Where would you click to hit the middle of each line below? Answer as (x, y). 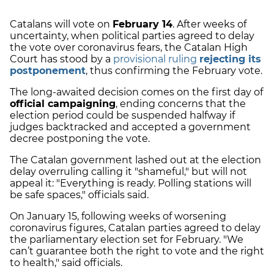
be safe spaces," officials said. (79, 195)
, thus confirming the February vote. (174, 71)
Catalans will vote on (61, 24)
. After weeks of (209, 24)
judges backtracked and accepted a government (130, 127)
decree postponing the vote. (80, 139)
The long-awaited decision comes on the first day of (136, 92)
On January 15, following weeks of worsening (118, 217)
